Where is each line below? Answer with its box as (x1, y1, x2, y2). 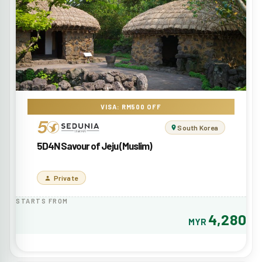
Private (54, 173, 78, 182)
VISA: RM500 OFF (101, 102, 161, 111)
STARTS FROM (16, 196, 68, 205)
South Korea (177, 123, 218, 132)
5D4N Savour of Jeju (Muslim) (37, 139, 152, 151)
